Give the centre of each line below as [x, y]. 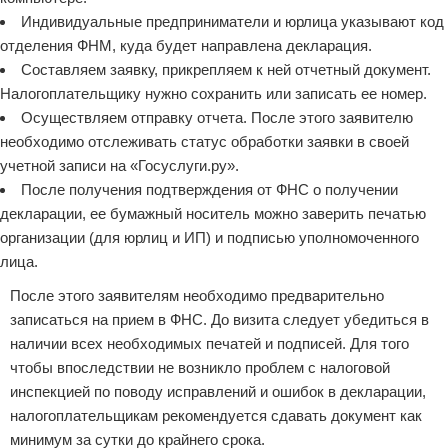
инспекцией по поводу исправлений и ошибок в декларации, [218, 391]
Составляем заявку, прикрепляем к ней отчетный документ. [226, 69]
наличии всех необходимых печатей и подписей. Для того [209, 343]
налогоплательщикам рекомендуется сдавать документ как [216, 415]
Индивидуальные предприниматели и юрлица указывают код [232, 21]
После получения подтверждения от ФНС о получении [209, 189]
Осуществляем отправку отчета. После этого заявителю [217, 117]
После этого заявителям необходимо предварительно [197, 295]
